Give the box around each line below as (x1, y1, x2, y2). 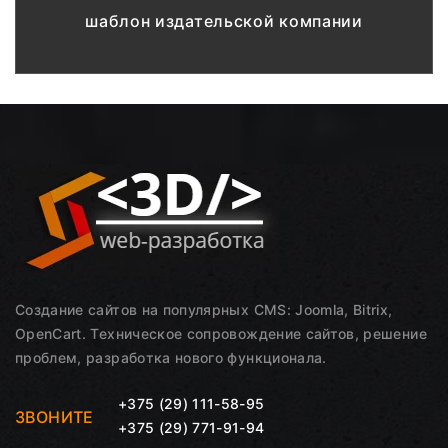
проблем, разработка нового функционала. (15, 349, 327, 367)
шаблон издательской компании (85, 11, 363, 32)
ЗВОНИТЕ (15, 407, 94, 428)
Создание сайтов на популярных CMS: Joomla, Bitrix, (15, 301, 393, 319)
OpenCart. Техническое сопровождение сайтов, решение (15, 325, 427, 343)
